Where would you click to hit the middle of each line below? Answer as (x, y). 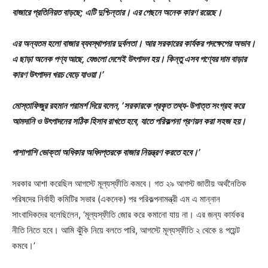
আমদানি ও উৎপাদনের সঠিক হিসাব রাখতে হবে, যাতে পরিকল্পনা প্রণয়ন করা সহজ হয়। (129, 121)
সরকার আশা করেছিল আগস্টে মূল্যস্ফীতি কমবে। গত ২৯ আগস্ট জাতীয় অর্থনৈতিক (129, 183)
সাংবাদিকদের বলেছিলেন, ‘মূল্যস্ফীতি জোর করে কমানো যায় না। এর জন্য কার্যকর (128, 214)
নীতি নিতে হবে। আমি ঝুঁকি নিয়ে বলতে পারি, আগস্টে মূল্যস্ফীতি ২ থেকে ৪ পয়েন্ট (126, 230)
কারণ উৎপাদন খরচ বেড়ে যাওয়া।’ (58, 74)
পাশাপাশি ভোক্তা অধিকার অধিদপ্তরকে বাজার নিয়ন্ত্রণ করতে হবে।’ (106, 152)
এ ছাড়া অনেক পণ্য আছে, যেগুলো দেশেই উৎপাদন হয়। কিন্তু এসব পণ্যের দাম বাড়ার (129, 59)
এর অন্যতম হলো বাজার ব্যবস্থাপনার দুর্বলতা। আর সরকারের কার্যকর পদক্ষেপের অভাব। (134, 43)
